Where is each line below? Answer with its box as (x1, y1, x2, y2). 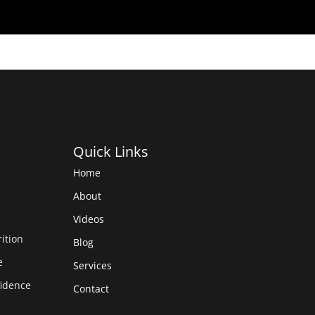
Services (73, 259, 112, 272)
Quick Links (73, 142, 148, 161)
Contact (73, 282, 109, 295)
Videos (73, 212, 104, 226)
